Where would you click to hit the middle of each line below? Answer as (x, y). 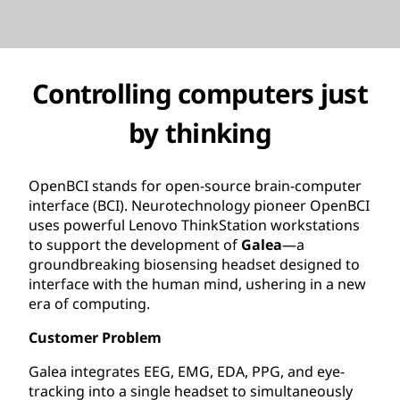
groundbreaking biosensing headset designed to (194, 264)
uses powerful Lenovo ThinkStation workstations (194, 225)
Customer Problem (95, 337)
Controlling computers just (200, 93)
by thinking (200, 132)
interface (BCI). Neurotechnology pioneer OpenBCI (199, 205)
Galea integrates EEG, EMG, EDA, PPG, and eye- (187, 371)
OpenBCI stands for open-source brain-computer (195, 185)
